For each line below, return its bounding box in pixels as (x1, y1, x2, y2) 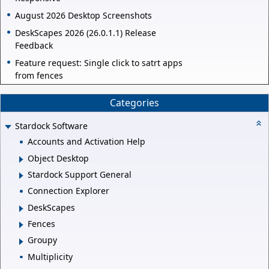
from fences (15, 69, 63, 81)
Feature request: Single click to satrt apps (15, 56, 183, 68)
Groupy (28, 234, 57, 246)
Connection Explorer (28, 185, 109, 197)
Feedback (15, 39, 53, 51)
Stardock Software (15, 119, 88, 131)
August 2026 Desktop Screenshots (15, 9, 152, 21)
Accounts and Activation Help (28, 136, 145, 148)
